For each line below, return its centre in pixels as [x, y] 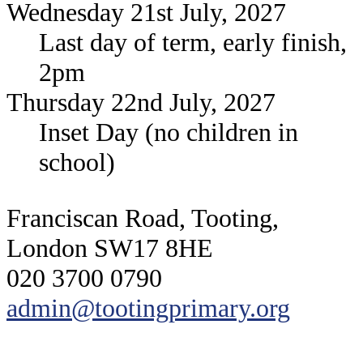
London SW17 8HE [110, 248]
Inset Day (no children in [169, 132]
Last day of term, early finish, [193, 42]
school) [77, 162]
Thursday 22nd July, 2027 [141, 102]
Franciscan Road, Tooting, [143, 218]
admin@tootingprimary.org [148, 307]
